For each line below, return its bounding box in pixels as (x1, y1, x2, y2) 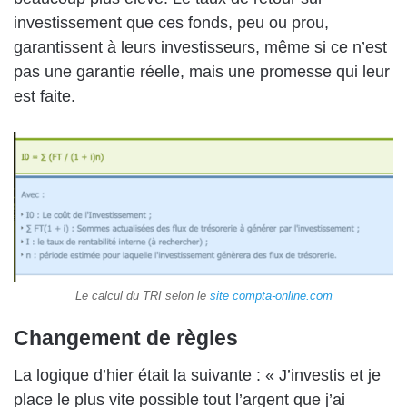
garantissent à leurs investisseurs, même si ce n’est (14, 37, 387, 56)
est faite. (14, 86, 75, 105)
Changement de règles (14, 326, 238, 351)
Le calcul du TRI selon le (74, 289, 210, 303)
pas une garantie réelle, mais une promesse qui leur (14, 62, 390, 81)
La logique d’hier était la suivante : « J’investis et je (14, 365, 381, 384)
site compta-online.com (209, 289, 333, 303)
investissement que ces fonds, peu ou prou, (14, 13, 329, 32)
